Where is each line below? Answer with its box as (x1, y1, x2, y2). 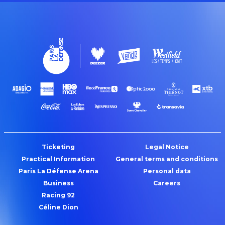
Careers (153, 179, 180, 187)
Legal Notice (145, 143, 189, 151)
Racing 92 (42, 191, 75, 199)
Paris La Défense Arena (18, 167, 98, 175)
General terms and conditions (116, 155, 218, 163)
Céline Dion (38, 203, 78, 211)
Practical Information (22, 155, 95, 163)
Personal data (143, 167, 191, 175)
